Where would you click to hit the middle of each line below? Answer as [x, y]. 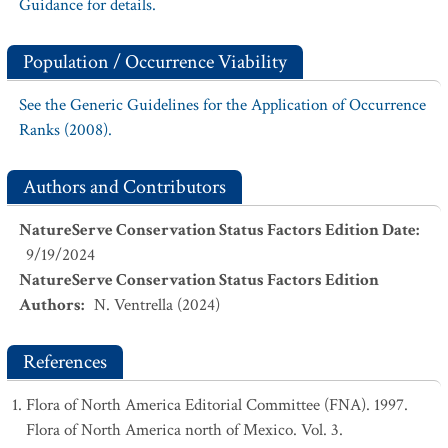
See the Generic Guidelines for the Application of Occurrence [222, 105]
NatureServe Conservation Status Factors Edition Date [217, 230]
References [65, 362]
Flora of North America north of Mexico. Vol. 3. [184, 430]
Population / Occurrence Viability [155, 62]
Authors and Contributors [124, 187]
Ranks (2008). [65, 130]
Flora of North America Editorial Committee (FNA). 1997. [217, 405]
